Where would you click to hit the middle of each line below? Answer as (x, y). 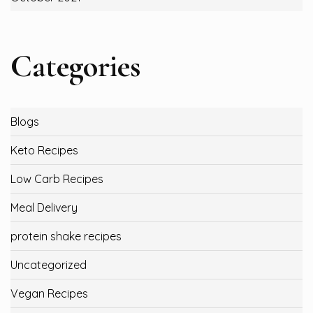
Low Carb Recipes (57, 179)
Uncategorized (49, 264)
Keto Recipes (44, 150)
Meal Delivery (44, 207)
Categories (76, 66)
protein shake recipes (66, 236)
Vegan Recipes (49, 293)
